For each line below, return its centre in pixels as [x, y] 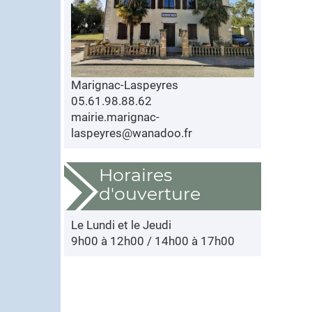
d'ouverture [150, 193]
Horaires [135, 174]
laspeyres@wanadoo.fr [132, 133]
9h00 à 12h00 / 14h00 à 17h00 [153, 241]
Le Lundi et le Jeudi [121, 225]
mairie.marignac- [115, 117]
